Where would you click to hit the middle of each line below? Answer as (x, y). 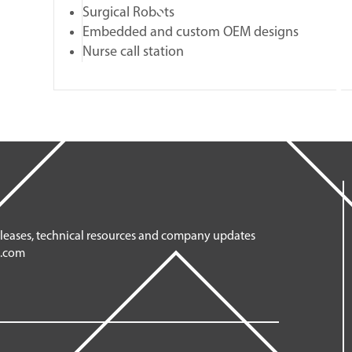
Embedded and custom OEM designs (191, 33)
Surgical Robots (129, 13)
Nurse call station (134, 52)
